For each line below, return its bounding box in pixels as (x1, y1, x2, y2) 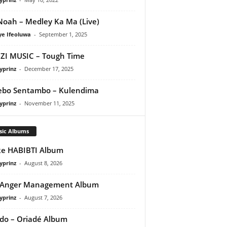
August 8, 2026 (24, 159, 62, 167)
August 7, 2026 (24, 193, 62, 201)
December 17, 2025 (24, 64, 73, 72)
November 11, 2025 (24, 99, 74, 107)
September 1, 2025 (39, 30, 87, 38)
